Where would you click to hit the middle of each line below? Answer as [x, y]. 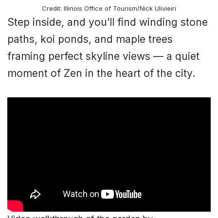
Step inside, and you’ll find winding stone [108, 22]
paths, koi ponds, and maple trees [90, 39]
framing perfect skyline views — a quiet [103, 56]
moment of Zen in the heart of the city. [101, 73]
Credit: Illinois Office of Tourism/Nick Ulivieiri [109, 9]
